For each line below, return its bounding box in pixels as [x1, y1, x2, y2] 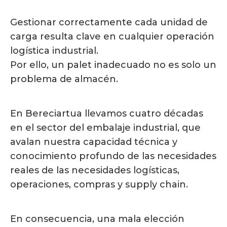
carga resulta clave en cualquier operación [10, 31, 214, 43]
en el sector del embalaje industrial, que [10, 122, 201, 134]
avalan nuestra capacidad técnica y [10, 136, 177, 148]
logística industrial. [10, 45, 98, 57]
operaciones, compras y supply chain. [10, 179, 188, 191]
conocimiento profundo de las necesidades [10, 150, 216, 162]
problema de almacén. [10, 73, 118, 85]
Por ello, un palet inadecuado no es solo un [10, 59, 216, 71]
